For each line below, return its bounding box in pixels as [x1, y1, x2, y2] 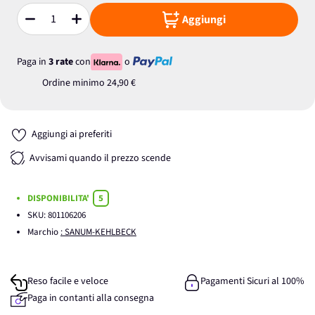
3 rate [49, 54, 73, 69]
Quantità [16, 18, 53, 32]
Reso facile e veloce [27, 274, 108, 288]
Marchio [27, 226, 60, 238]
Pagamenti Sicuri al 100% [200, 274, 304, 288]
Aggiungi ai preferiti [32, 127, 112, 141]
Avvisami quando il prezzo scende [30, 151, 171, 166]
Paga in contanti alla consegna [27, 291, 154, 305]
